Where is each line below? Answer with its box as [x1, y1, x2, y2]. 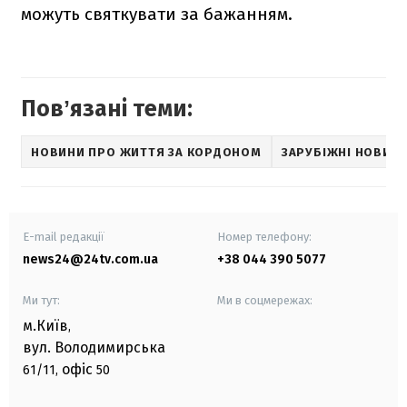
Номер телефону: [217, 230, 312, 244]
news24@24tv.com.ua [23, 252, 158, 268]
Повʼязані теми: [21, 95, 193, 124]
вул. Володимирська [23, 339, 165, 357]
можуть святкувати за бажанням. [21, 4, 293, 25]
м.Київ [23, 317, 68, 335]
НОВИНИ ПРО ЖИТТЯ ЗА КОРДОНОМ [31, 144, 262, 159]
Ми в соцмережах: [217, 293, 313, 308]
